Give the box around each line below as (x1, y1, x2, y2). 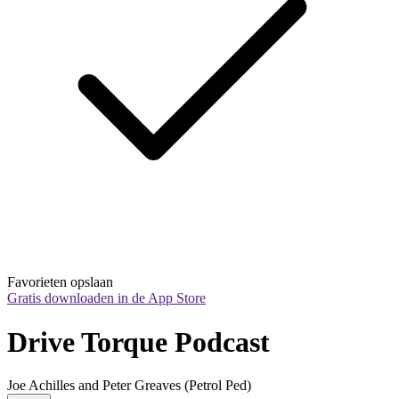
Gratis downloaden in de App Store (7, 290, 206, 306)
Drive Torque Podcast (7, 325, 270, 358)
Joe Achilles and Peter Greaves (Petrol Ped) (7, 378, 251, 394)
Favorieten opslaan (7, 274, 113, 290)
